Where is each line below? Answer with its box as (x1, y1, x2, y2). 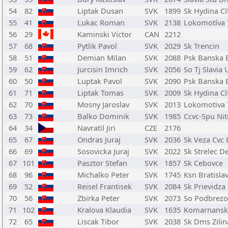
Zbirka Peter (77, 193, 120, 203)
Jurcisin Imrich (77, 64, 128, 74)
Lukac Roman (77, 17, 125, 27)
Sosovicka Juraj (77, 146, 129, 156)
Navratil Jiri (77, 123, 116, 133)
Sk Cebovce (184, 158, 223, 168)
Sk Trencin (184, 41, 219, 51)
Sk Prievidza (184, 181, 225, 191)
